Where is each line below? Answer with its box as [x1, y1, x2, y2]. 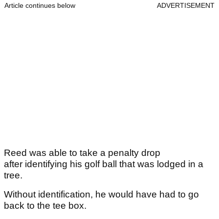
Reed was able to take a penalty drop [4, 147, 160, 158]
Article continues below [4, 1, 75, 9]
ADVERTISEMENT [157, 1, 215, 9]
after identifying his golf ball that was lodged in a [4, 158, 203, 169]
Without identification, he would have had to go [4, 189, 199, 199]
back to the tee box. [4, 200, 89, 211]
